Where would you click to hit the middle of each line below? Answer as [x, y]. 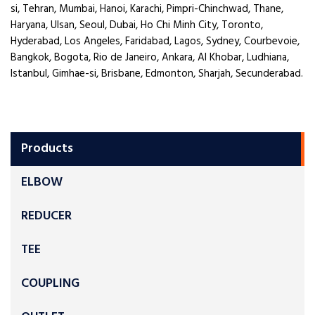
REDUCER [46, 216]
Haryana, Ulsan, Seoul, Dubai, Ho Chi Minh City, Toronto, [137, 25]
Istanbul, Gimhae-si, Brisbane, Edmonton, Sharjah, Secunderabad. [157, 74]
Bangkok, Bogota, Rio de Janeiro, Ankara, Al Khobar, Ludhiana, [150, 58]
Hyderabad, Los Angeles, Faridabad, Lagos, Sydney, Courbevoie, [155, 41]
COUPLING [50, 284]
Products [47, 149]
